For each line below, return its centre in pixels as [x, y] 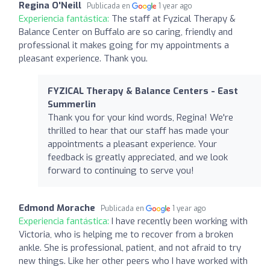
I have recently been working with [180, 221]
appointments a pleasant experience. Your [132, 144]
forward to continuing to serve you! [121, 170]
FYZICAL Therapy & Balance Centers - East [143, 91]
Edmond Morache [57, 208]
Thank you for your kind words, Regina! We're [140, 117]
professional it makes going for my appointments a [124, 45]
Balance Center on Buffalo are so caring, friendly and [126, 32]
